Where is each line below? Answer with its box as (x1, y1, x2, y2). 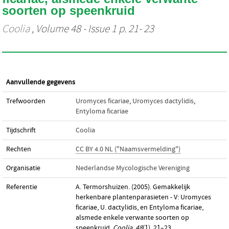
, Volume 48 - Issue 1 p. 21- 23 (30, 23, 154, 35)
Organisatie (6, 164, 40, 172)
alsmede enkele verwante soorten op (76, 214, 189, 222)
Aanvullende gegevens (6, 78, 75, 86)
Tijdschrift (6, 126, 36, 134)
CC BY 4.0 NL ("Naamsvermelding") (76, 145, 180, 153)
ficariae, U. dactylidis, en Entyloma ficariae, (76, 203, 203, 212)
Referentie (6, 183, 37, 191)
